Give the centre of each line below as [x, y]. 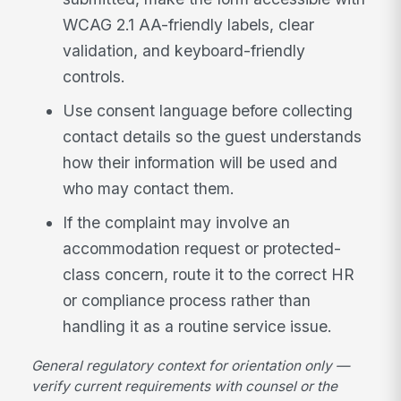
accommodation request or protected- [202, 248]
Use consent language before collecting [208, 111]
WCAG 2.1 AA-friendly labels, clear [189, 25]
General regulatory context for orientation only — [191, 365]
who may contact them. [149, 189]
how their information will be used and [200, 163]
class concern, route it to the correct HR [209, 274]
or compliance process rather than [187, 300]
